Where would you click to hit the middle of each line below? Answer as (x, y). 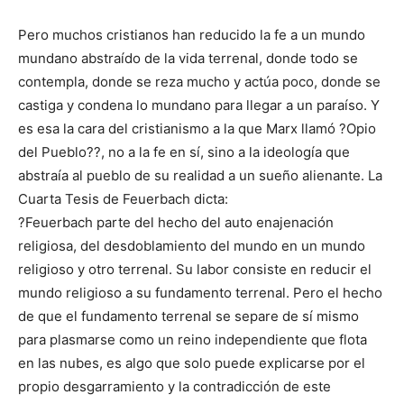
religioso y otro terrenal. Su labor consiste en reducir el (195, 270)
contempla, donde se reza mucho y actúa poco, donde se (199, 82)
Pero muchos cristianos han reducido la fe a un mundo (192, 35)
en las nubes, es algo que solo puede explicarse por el (192, 363)
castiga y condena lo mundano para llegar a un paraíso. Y (199, 106)
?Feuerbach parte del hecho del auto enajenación (176, 223)
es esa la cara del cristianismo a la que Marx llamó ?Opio (197, 129)
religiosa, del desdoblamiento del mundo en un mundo (192, 246)
